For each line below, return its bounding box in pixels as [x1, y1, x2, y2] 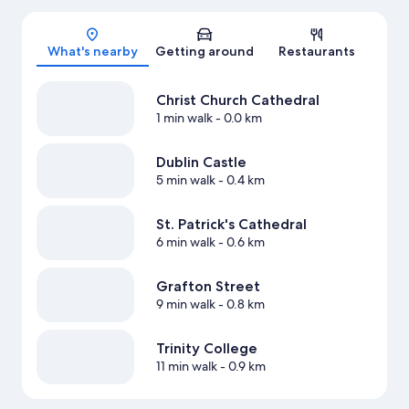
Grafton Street [155, 278, 260, 296]
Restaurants [278, 43, 355, 60]
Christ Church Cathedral [155, 91, 320, 110]
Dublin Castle [155, 153, 246, 172]
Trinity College [155, 340, 257, 358]
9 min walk [155, 296, 215, 313]
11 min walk [155, 358, 217, 375]
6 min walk [155, 234, 215, 251]
